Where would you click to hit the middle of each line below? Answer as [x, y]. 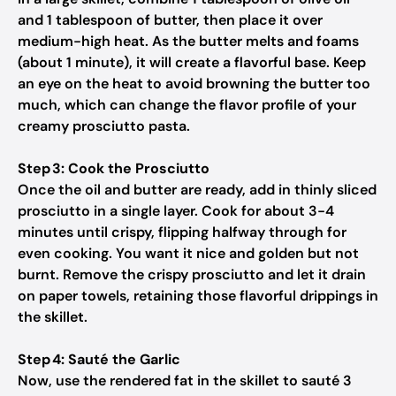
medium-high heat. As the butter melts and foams [188, 41]
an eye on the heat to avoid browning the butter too [194, 84]
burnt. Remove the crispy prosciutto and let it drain [192, 274]
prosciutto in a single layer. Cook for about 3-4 [176, 211]
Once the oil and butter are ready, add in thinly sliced [197, 190]
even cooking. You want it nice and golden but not [188, 253]
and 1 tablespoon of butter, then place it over [170, 20]
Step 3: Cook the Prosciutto [114, 168]
